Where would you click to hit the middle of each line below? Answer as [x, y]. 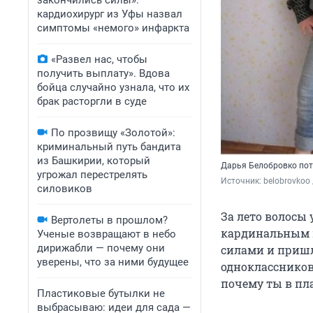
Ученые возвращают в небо [107, 234]
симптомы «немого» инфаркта [113, 28]
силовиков [65, 189]
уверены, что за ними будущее [113, 262]
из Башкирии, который [94, 161]
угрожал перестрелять [92, 175]
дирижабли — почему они [101, 248]
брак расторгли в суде [92, 101]
